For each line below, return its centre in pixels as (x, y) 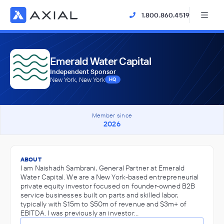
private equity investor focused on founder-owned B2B (108, 186)
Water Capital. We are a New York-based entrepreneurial (110, 177)
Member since (112, 115)
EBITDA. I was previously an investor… (79, 213)
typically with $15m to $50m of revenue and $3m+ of (104, 204)
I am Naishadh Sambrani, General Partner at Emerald (103, 168)
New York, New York (77, 79)
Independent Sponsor (83, 71)
